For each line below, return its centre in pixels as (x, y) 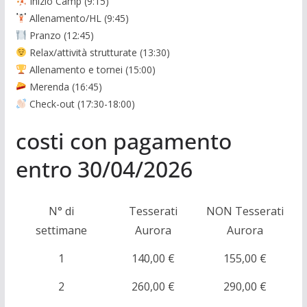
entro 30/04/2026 (104, 169)
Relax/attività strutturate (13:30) (98, 52)
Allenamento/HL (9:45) (77, 18)
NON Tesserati (245, 211)
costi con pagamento (123, 141)
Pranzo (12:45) (60, 35)
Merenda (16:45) (64, 87)
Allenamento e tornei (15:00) (91, 70)
